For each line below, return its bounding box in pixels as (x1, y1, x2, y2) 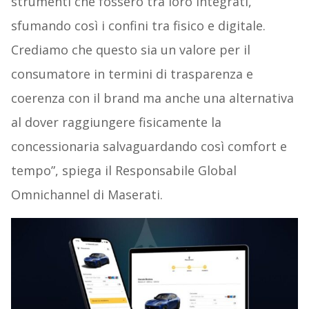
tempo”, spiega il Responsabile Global (10, 161, 237, 179)
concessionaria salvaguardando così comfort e (10, 137, 287, 154)
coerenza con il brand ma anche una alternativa (10, 89, 294, 106)
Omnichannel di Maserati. (10, 186, 163, 203)
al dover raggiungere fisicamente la (10, 113, 221, 130)
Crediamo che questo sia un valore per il (10, 41, 250, 58)
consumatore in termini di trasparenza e (10, 65, 253, 82)
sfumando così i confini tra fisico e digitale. (10, 17, 266, 34)
